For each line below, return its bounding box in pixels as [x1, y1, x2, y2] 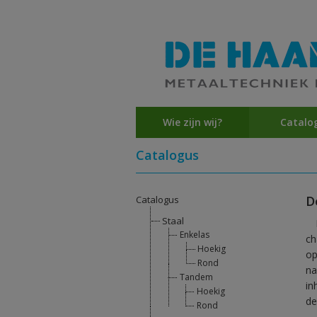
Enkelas [180, 229, 209, 241]
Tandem [180, 271, 213, 284]
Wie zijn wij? [163, 115, 222, 129]
